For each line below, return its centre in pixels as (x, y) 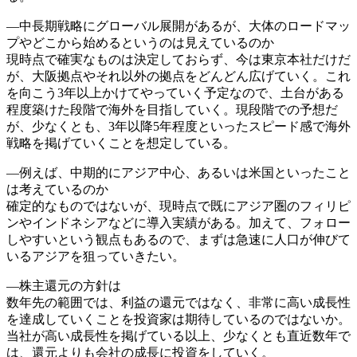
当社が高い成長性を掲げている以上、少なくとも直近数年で (178, 335)
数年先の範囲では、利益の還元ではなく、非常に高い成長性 (178, 302)
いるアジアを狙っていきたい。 (96, 256)
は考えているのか (57, 189)
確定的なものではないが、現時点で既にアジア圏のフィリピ (178, 206)
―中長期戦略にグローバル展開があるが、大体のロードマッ (178, 25)
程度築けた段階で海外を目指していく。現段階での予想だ (172, 109)
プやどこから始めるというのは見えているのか (140, 42)
